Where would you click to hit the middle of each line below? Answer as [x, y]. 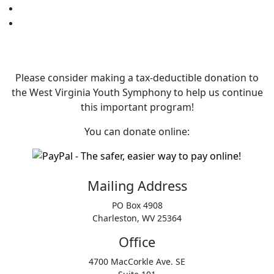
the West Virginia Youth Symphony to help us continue [137, 92]
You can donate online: [137, 131]
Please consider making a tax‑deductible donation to [137, 77]
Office [137, 242]
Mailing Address [137, 185]
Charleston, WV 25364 [137, 218]
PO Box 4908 [137, 205]
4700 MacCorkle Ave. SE [137, 261]
